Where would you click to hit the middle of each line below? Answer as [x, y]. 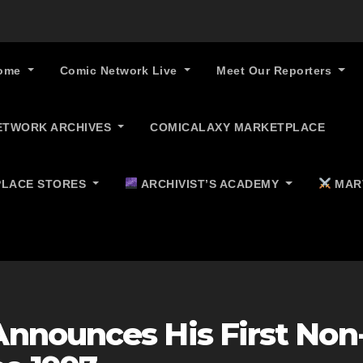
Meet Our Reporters [276, 70]
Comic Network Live [120, 70]
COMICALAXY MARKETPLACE [238, 127]
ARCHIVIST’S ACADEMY [210, 184]
